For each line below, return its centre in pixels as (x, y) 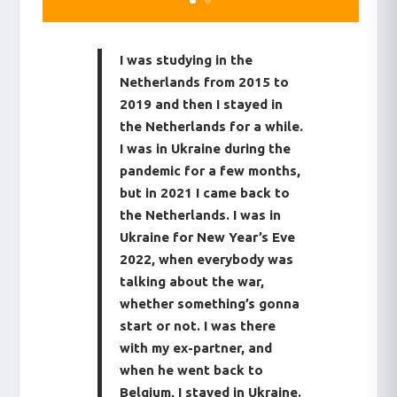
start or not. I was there (198, 325)
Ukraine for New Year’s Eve (208, 237)
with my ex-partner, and (196, 347)
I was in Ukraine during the (206, 148)
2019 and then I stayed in (202, 104)
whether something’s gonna (210, 303)
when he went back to (192, 370)
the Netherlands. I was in (201, 214)
